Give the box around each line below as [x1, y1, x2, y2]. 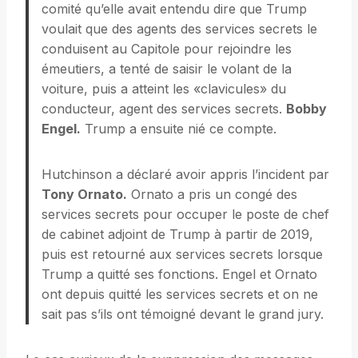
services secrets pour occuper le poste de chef [42, 206, 329, 223]
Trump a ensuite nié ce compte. [81, 121, 276, 137]
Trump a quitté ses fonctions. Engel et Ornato [42, 266, 317, 283]
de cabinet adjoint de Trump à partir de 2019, [42, 226, 313, 243]
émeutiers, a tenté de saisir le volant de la [42, 61, 292, 78]
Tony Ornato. [42, 186, 127, 203]
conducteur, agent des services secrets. [42, 101, 286, 117]
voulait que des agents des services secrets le [42, 21, 317, 38]
